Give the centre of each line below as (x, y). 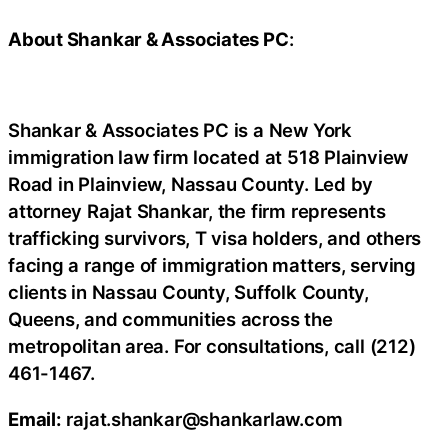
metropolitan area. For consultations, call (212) (212, 346)
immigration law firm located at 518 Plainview (208, 157)
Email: (35, 418)
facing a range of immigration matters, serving (212, 265)
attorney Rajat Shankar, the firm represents (197, 211)
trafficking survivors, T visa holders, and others (215, 238)
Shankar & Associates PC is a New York (180, 130)
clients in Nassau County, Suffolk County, (188, 292)
